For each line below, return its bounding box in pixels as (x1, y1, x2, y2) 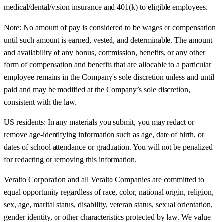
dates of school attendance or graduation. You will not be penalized (4, 142, 213, 151)
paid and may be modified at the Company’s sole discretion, (4, 85, 190, 94)
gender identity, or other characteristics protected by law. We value (4, 212, 211, 221)
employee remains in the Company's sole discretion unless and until (4, 72, 214, 81)
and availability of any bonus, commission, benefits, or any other (4, 48, 205, 56)
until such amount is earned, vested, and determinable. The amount (4, 35, 212, 44)
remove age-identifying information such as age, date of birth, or (4, 130, 204, 139)
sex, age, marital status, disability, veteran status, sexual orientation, (4, 200, 213, 209)
